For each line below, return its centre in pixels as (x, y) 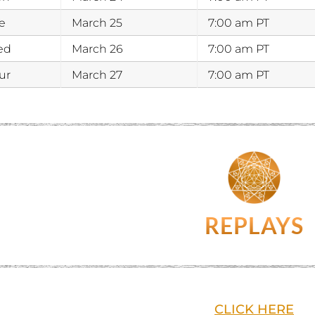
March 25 (97, 23)
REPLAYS (254, 225)
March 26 (97, 49)
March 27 (97, 75)
